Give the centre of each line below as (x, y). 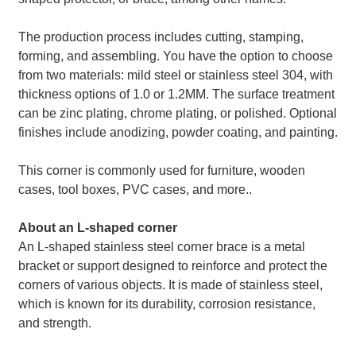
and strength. (54, 323)
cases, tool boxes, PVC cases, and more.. (135, 189)
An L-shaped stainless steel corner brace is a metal (161, 246)
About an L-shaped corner (99, 227)
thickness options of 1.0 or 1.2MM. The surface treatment (176, 94)
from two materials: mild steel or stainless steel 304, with (175, 75)
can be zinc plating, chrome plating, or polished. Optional (177, 113)
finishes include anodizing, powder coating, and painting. (178, 132)
